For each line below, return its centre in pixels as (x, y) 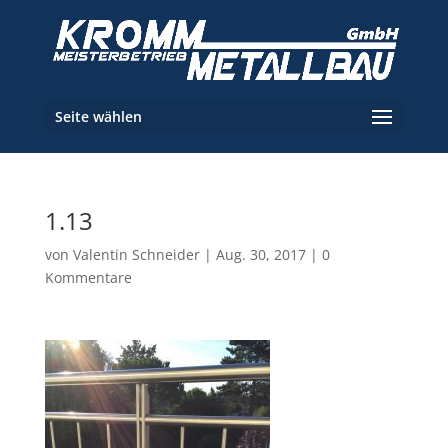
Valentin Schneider (136, 254)
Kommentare (88, 277)
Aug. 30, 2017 (260, 254)
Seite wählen (98, 116)
